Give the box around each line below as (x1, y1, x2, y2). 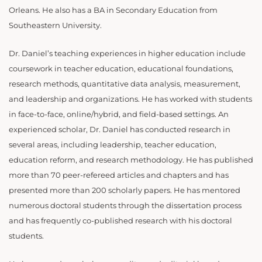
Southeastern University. (9, 20, 102, 30)
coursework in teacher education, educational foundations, (9, 64, 233, 74)
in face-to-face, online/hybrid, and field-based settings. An (9, 110, 229, 119)
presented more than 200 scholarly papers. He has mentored (9, 186, 240, 195)
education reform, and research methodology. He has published (9, 156, 253, 165)
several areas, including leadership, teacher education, (9, 140, 216, 150)
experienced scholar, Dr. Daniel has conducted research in (9, 125, 230, 135)
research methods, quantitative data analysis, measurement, (9, 80, 240, 89)
